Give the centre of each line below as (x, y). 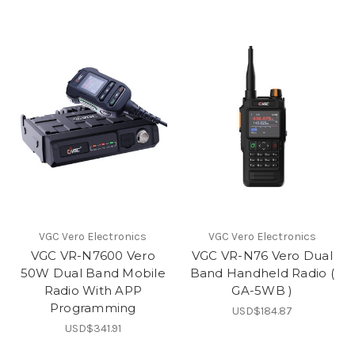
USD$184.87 (262, 311)
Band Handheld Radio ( (262, 273)
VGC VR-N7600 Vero (93, 256)
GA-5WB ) (262, 291)
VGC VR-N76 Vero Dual (262, 256)
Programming (93, 308)
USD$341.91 (93, 329)
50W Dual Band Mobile (93, 273)
